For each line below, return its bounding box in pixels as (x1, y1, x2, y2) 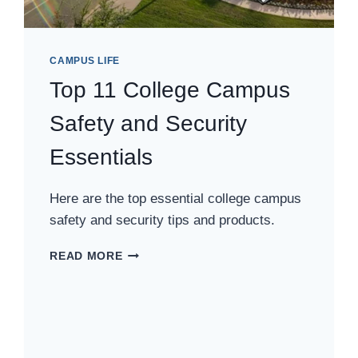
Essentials (50, 145, 153, 170)
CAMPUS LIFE (50, 55, 120, 67)
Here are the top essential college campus (50, 191, 302, 207)
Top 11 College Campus (50, 78, 291, 103)
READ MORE (50, 250, 123, 263)
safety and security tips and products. (50, 213, 276, 229)
